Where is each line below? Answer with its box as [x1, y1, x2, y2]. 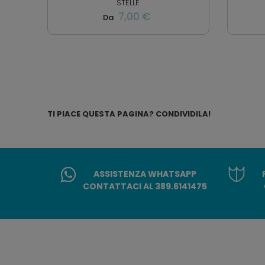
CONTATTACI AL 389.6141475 [82, 180, 207, 193]
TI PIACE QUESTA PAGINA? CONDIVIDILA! [47, 108, 211, 120]
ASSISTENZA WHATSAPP [93, 168, 196, 180]
